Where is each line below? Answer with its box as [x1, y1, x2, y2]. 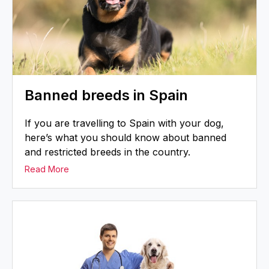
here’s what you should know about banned [25, 131, 226, 144]
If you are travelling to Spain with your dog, [25, 117, 224, 130]
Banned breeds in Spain [25, 86, 188, 104]
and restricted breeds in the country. [25, 146, 190, 159]
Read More [25, 164, 69, 175]
